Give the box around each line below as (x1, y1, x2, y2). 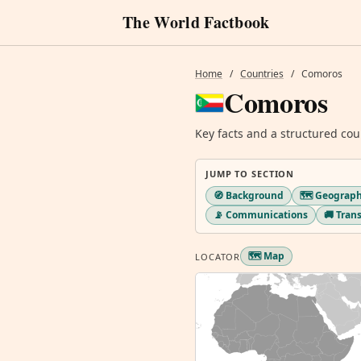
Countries (240, 67, 284, 81)
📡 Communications (214, 208, 308, 222)
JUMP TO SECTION (205, 168, 295, 180)
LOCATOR (195, 250, 241, 263)
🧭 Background (214, 189, 284, 202)
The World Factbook (122, 10, 270, 34)
